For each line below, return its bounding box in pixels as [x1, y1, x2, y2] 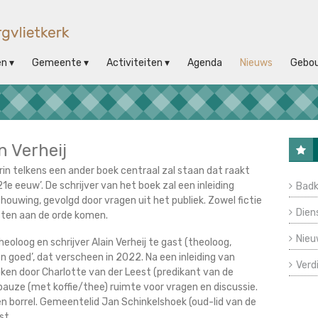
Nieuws [240, 57, 273, 69]
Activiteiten [106, 57, 163, 69]
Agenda [187, 57, 222, 69]
